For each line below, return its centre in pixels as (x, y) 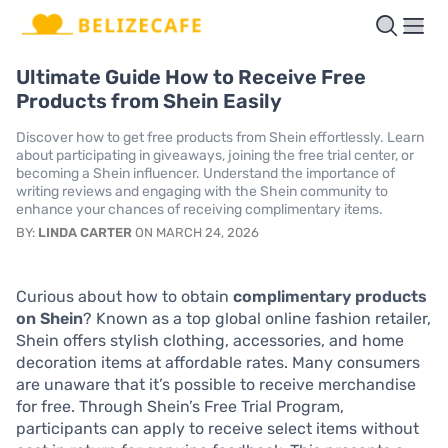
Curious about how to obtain (124, 296)
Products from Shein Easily (149, 100)
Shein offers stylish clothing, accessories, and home (210, 340)
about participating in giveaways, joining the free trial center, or (215, 155)
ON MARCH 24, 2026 (195, 232)
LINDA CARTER (85, 232)
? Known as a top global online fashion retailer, (257, 318)
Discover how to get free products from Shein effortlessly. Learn (220, 137)
